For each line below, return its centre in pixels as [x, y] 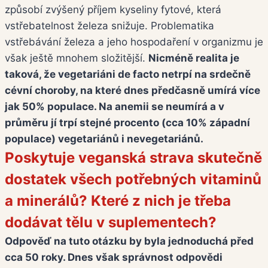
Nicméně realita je [194, 58]
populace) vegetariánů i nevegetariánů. [104, 139]
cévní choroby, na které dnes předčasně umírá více [133, 91]
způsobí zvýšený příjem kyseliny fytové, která [113, 10]
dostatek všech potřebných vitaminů [133, 179]
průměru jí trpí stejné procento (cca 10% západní [127, 123]
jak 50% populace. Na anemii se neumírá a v [115, 107]
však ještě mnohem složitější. [77, 58]
